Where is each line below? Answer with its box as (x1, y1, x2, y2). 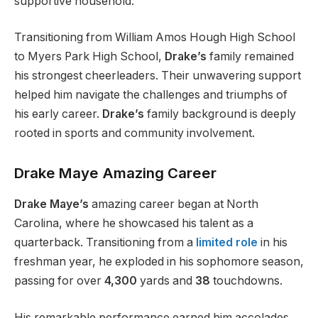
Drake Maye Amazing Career (14, 163, 216, 182)
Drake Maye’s (14, 197, 92, 212)
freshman (14, 255, 66, 269)
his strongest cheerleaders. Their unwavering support (14, 69, 301, 83)
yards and (137, 274, 195, 288)
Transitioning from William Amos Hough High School (14, 31, 295, 45)
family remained (207, 50, 294, 64)
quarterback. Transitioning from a (14, 236, 196, 250)
